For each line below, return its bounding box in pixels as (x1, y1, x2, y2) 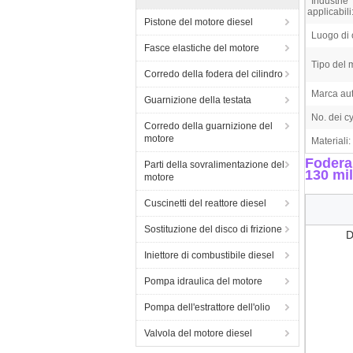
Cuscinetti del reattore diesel (144, 198, 266, 209)
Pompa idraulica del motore (144, 276, 262, 287)
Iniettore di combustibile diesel (144, 250, 274, 261)
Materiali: (311, 136, 351, 147)
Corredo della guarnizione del (144, 121, 273, 132)
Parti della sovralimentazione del (144, 159, 284, 170)
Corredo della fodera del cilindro (144, 69, 283, 80)
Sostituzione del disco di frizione (144, 224, 282, 235)
